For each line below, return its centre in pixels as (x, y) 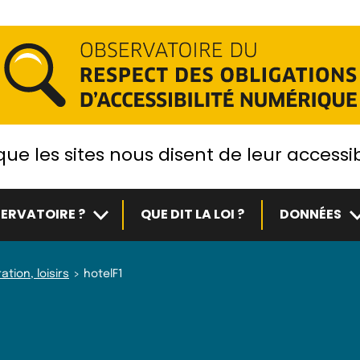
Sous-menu (126, 211)
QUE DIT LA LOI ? (192, 214)
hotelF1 (103, 274)
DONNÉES (310, 214)
